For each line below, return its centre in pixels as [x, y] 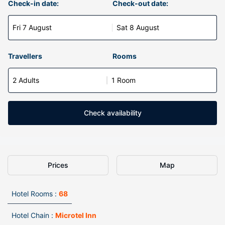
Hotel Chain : [32, 215]
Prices [58, 165]
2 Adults [26, 80]
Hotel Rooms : [34, 194]
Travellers [25, 56]
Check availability [113, 113]
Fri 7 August [32, 27]
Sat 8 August [138, 27]
